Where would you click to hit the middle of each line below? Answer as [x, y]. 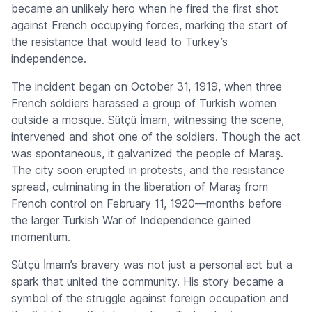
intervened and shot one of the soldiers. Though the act [156, 137]
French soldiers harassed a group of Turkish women [144, 103]
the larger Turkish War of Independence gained [131, 220]
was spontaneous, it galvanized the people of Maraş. [147, 154]
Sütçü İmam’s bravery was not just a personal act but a [152, 265]
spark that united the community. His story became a [147, 282]
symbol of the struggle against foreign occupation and [150, 298]
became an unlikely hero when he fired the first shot [145, 9]
